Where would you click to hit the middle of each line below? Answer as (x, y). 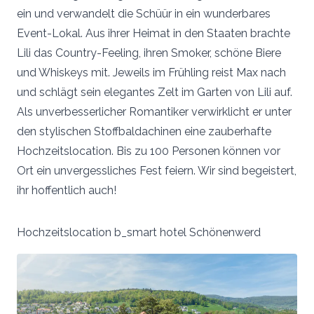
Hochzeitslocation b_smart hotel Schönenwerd (139, 233)
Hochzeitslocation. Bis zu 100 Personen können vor (149, 151)
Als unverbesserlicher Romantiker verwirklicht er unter (154, 112)
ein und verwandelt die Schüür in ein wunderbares (144, 14)
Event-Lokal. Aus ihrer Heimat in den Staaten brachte (153, 34)
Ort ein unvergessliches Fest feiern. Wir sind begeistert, (157, 171)
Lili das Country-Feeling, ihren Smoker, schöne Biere (149, 53)
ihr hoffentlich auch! (67, 191)
